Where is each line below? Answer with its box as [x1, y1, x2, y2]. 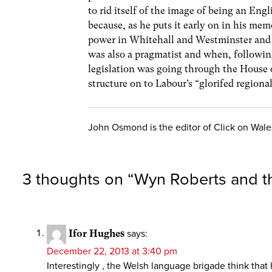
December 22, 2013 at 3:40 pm [47, 245, 177, 257]
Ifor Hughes [69, 227, 124, 239]
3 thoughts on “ [22, 169, 134, 189]
